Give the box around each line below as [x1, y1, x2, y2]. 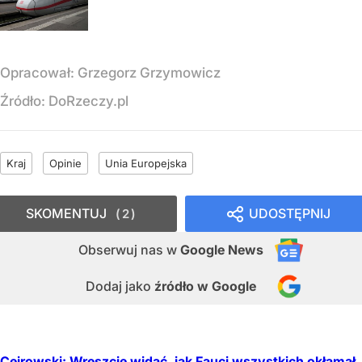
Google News [180, 241, 263, 258]
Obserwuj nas [78, 241, 166, 258]
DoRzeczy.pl [48, 92, 128, 109]
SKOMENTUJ [26, 204, 107, 221]
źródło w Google [154, 277, 256, 294]
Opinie [49, 156, 82, 170]
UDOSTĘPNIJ [249, 204, 330, 221]
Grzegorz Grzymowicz [78, 64, 221, 81]
